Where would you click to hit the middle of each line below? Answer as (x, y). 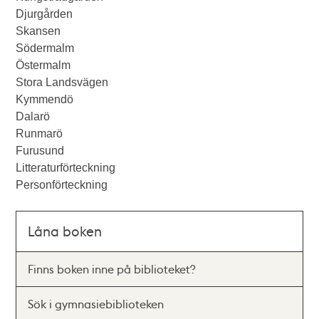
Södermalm (45, 48)
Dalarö (33, 116)
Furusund (40, 151)
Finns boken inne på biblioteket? (112, 269)
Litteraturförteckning (66, 168)
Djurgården (45, 14)
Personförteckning (62, 185)
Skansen (38, 31)
